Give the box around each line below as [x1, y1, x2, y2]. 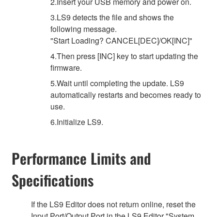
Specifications [12, 169, 93, 191]
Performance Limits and [12, 147, 151, 170]
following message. [50, 23, 117, 35]
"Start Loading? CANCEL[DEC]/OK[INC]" [50, 35, 192, 46]
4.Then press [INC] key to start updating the [50, 50, 198, 62]
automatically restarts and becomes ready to [50, 89, 201, 101]
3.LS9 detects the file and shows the [50, 12, 174, 23]
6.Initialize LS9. [50, 116, 103, 128]
